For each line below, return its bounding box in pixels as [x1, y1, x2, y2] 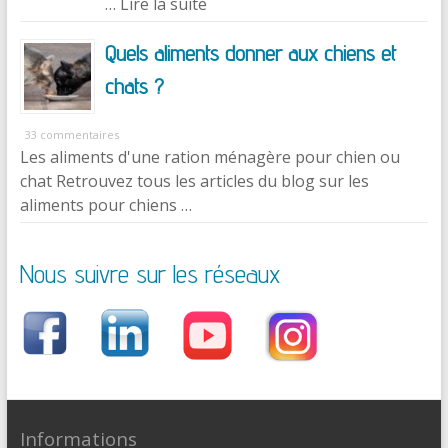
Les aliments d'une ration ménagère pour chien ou [19, 146, 400, 169]
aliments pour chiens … [19, 194, 192, 217]
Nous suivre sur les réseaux [19, 258, 280, 290]
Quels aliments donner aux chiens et [104, 40, 396, 67]
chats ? [104, 73, 164, 100]
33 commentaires [24, 127, 119, 143]
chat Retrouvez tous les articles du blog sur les [19, 170, 369, 193]
